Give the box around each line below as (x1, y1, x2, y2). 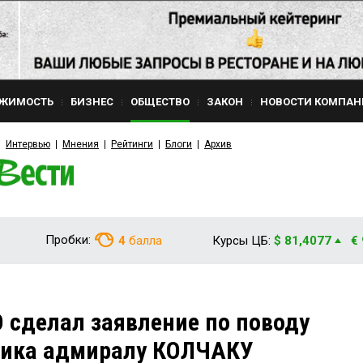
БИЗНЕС (70, 96, 113, 108)
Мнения (62, 139, 99, 150)
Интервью (6, 139, 50, 150)
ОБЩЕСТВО (130, 96, 190, 108)
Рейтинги (111, 139, 153, 150)
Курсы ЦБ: (212, 233, 271, 248)
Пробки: (45, 233, 91, 247)
